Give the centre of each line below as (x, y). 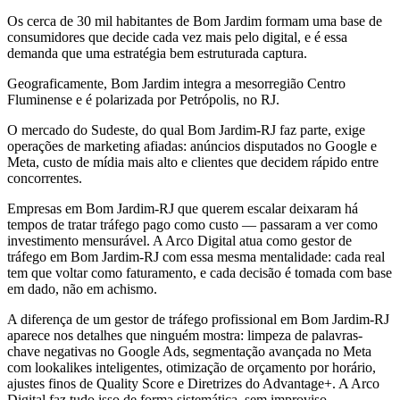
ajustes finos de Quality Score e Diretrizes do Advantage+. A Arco (193, 383)
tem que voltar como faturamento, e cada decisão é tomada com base (200, 272)
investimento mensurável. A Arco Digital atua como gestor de (179, 240)
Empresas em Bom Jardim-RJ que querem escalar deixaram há (183, 208)
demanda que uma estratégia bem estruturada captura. (157, 53)
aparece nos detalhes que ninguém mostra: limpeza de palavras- (185, 335)
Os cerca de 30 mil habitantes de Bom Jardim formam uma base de (195, 21)
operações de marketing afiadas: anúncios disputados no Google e (192, 146)
